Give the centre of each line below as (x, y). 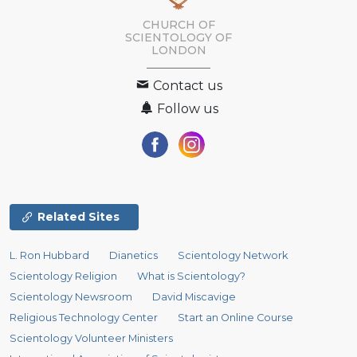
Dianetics (134, 255)
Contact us (186, 85)
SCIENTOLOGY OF (178, 37)
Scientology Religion (63, 276)
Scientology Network (233, 255)
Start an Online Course (236, 317)
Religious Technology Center (84, 317)
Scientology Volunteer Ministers (91, 338)
